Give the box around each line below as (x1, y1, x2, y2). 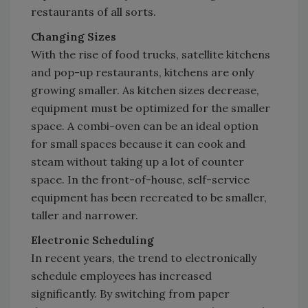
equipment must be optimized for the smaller (31, 101, 270, 115)
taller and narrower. (31, 208, 141, 223)
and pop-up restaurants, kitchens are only (31, 65, 254, 80)
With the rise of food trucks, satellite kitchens (31, 47, 270, 62)
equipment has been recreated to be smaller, (31, 190, 267, 205)
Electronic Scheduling (31, 233, 154, 247)
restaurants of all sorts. (31, 5, 156, 19)
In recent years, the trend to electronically (31, 251, 256, 265)
